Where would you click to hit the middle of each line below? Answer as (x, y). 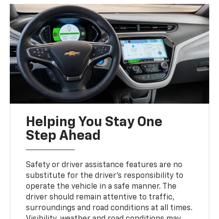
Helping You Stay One (94, 122)
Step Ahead (64, 136)
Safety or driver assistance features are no (104, 165)
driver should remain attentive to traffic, (100, 198)
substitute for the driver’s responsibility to (105, 176)
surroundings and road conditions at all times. (109, 208)
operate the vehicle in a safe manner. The (101, 187)
